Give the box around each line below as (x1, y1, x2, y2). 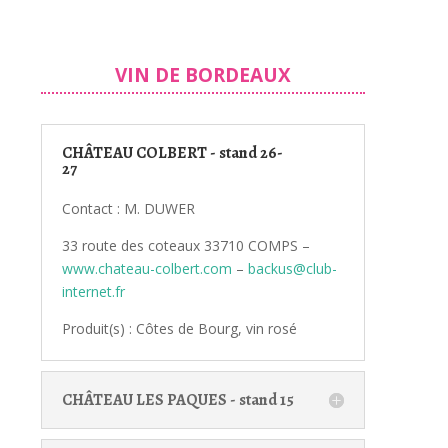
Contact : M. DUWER (61, 198, 195, 218)
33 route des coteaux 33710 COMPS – (61, 235, 310, 255)
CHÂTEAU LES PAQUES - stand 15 (61, 388, 294, 411)
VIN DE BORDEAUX (114, 61, 291, 88)
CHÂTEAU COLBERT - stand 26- (61, 141, 283, 164)
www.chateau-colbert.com (61, 258, 232, 278)
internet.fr (61, 281, 125, 301)
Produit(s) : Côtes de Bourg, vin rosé (61, 318, 297, 338)
